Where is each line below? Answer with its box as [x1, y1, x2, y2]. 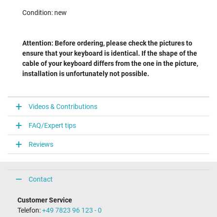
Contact [29, 175, 53, 183]
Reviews [29, 140, 53, 148]
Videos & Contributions [29, 102, 97, 110]
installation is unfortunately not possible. [22, 70, 149, 78]
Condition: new [22, 9, 67, 17]
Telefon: [17, 206, 42, 215]
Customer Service [17, 196, 72, 204]
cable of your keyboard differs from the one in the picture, [22, 60, 198, 68]
